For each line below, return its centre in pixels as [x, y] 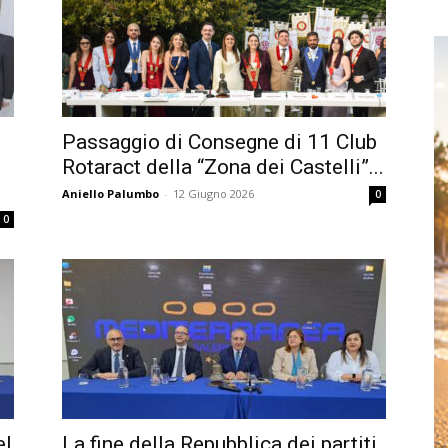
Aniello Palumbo [110, 193]
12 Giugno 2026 [213, 193]
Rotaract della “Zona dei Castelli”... [223, 167]
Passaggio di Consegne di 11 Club [219, 142]
